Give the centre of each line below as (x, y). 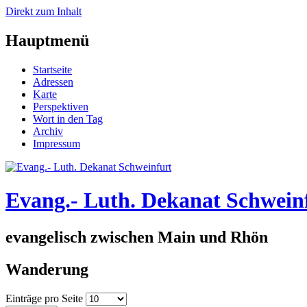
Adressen (53, 82)
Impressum (57, 143)
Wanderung (47, 269)
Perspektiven (61, 106)
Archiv (48, 131)
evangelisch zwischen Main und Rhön (137, 237)
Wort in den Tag (68, 119)
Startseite (52, 69)
